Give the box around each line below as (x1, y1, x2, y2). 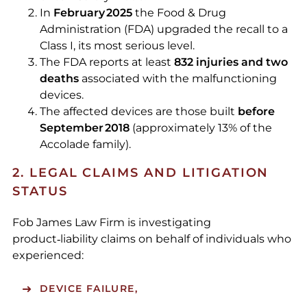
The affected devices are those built (39, 105, 238, 119)
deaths (39, 72, 79, 86)
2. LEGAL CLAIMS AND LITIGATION (12, 165, 269, 181)
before (237, 105, 275, 119)
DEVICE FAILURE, (39, 282, 138, 295)
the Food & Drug (132, 6, 226, 20)
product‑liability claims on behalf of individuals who (12, 232, 291, 246)
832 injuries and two (173, 56, 288, 69)
